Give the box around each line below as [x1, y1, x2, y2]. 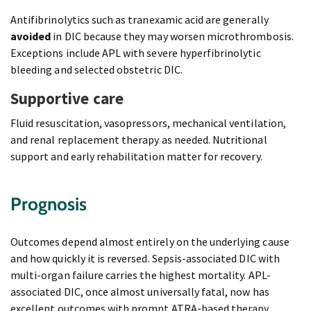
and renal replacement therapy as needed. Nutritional [10, 133, 267, 147]
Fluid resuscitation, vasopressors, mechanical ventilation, [10, 116, 286, 131]
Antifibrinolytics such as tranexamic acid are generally [10, 12, 269, 27]
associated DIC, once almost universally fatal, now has [10, 285, 269, 299]
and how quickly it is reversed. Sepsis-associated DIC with [10, 251, 280, 266]
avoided [10, 29, 51, 44]
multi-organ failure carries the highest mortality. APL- [10, 268, 271, 283]
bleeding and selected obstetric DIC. [10, 62, 183, 77]
